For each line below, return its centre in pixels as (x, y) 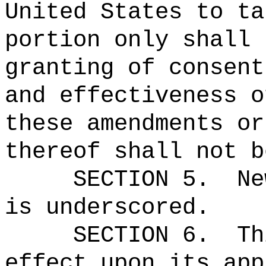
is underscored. (107, 208)
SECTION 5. (141, 180)
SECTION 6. (141, 235)
